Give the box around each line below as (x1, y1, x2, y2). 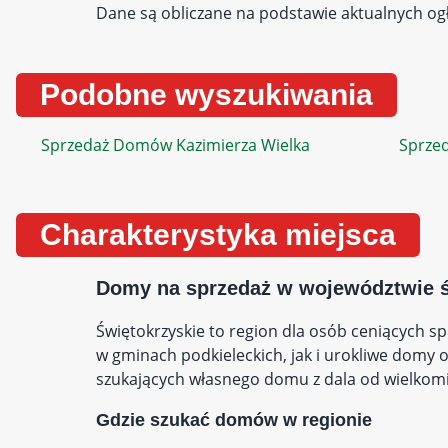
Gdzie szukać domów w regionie (96, 410, 372, 430)
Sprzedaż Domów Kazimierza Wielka (41, 134, 310, 156)
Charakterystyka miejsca (40, 218, 396, 251)
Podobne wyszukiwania (40, 78, 373, 111)
